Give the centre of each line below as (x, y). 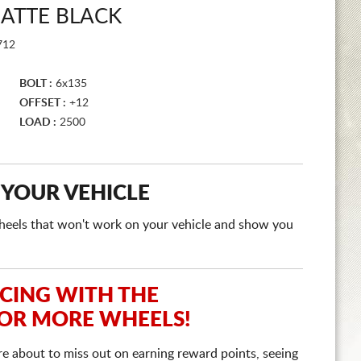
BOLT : (36, 84)
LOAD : (38, 122)
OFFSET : (43, 103)
